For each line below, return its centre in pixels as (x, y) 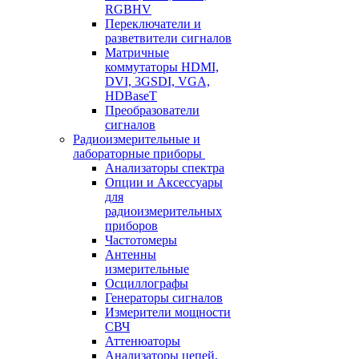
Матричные (137, 52)
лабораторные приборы (137, 153)
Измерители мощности (168, 312)
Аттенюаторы (143, 341)
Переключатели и (153, 24)
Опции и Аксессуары (164, 182)
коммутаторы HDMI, (162, 67)
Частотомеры (141, 240)
